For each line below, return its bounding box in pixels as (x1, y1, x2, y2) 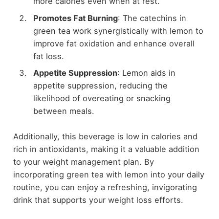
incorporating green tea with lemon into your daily (13, 170, 204, 180)
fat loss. (33, 51, 64, 61)
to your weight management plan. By (13, 157, 154, 167)
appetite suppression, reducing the (33, 80, 168, 90)
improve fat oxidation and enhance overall (33, 38, 195, 48)
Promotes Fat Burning (33, 13, 118, 23)
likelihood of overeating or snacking (33, 93, 171, 103)
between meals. (33, 106, 94, 116)
